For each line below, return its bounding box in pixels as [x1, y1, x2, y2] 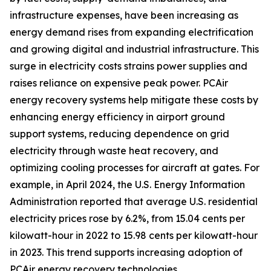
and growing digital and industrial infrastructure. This [10, 43, 259, 56]
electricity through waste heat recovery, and [10, 145, 218, 157]
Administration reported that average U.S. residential [10, 195, 258, 208]
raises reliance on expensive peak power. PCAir [10, 77, 228, 90]
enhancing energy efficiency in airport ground [10, 111, 225, 123]
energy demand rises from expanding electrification [10, 26, 253, 39]
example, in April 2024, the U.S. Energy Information [10, 178, 245, 191]
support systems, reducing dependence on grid [10, 128, 229, 140]
